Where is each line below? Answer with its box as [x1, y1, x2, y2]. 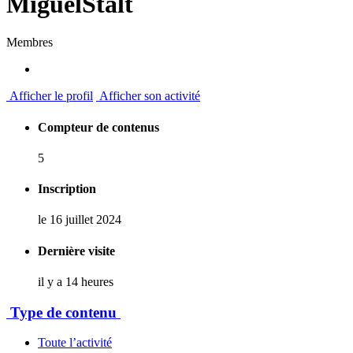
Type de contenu [6, 303, 121, 321]
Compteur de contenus [38, 120, 159, 134]
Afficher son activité [96, 89, 200, 103]
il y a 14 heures [38, 275, 113, 288]
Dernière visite [38, 243, 115, 258]
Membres [6, 35, 53, 50]
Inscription [38, 182, 96, 196]
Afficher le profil [6, 89, 93, 103]
